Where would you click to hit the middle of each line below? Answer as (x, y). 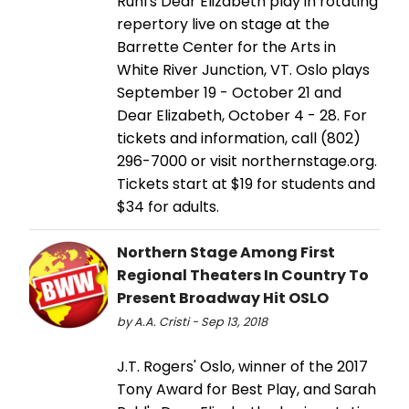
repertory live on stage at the (223, 24)
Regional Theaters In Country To (243, 275)
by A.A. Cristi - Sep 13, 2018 (192, 321)
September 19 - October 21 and (229, 92)
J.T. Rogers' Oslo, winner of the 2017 (242, 366)
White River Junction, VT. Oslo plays (243, 69)
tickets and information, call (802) (239, 138)
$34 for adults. (168, 206)
